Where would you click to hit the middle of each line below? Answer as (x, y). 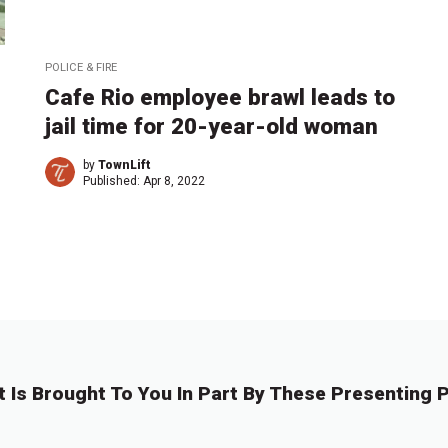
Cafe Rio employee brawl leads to (220, 97)
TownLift (125, 165)
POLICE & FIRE (81, 68)
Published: (113, 181)
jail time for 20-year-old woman (212, 126)
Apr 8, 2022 (174, 181)
